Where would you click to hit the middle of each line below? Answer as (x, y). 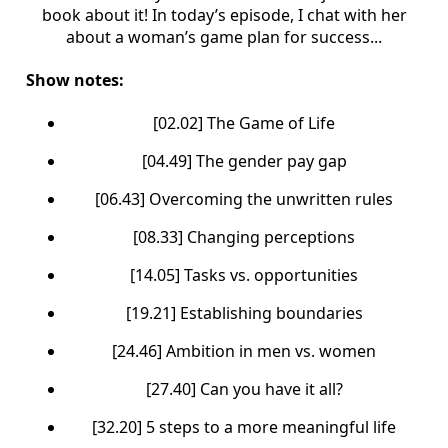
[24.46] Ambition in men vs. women (244, 351)
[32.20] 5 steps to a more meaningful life (244, 427)
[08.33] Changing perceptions (244, 237)
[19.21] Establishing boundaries (244, 313)
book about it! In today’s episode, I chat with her (224, 14)
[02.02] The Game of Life (244, 123)
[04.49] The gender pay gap (244, 161)
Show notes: (75, 80)
